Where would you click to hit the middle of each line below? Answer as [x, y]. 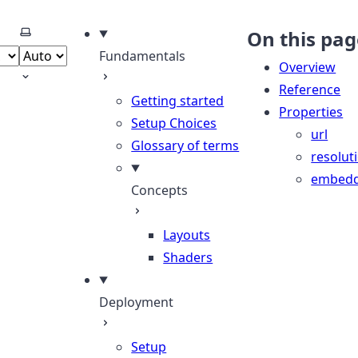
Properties [311, 112]
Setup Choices [174, 123]
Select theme [58, 33]
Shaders [188, 257]
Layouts [187, 235]
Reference [310, 89]
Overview [308, 67]
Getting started [178, 101]
